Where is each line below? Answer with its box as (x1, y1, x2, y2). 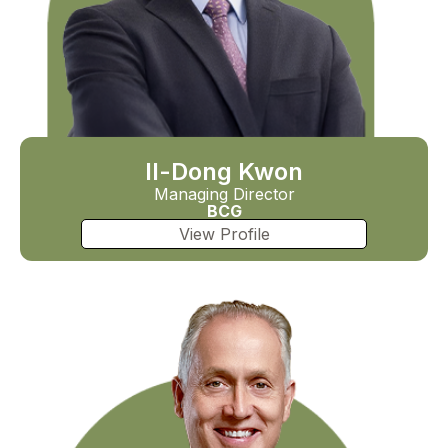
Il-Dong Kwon (145, 157, 303, 187)
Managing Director (153, 184, 295, 205)
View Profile (178, 224, 270, 245)
